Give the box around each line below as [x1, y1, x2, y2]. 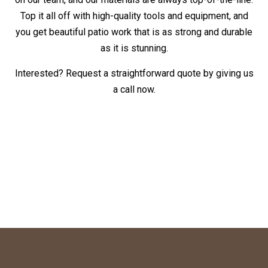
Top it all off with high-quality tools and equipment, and [20, 10, 248, 22]
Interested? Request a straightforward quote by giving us [14, 68, 254, 80]
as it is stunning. [100, 42, 168, 54]
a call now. [112, 84, 156, 96]
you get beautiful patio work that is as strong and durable [16, 26, 252, 38]
